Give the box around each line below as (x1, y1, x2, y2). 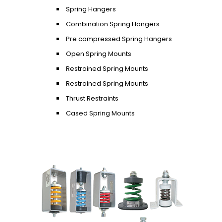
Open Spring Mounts (66, 49, 131, 58)
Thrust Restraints (66, 93, 118, 103)
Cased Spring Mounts (66, 108, 135, 118)
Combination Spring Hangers (66, 19, 160, 29)
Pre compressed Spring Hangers (66, 34, 172, 44)
